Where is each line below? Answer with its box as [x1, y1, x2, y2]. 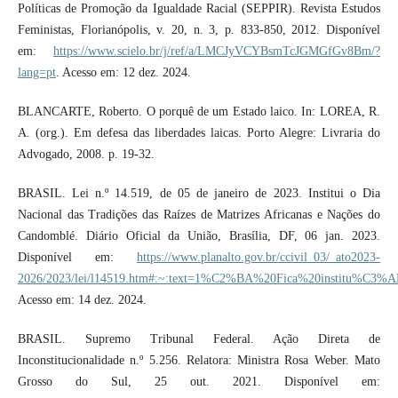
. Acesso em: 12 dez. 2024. [55, 66, 191, 80]
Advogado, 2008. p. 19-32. [17, 147, 155, 162]
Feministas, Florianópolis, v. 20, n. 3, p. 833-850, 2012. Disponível [17, 23, 381, 37]
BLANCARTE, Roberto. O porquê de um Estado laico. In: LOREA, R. [17, 105, 381, 119]
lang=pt [17, 66, 56, 80]
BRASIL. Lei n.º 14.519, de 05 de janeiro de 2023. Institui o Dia [17, 187, 381, 201]
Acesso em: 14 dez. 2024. [17, 293, 147, 307]
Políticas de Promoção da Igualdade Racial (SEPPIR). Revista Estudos [17, 2, 381, 16]
